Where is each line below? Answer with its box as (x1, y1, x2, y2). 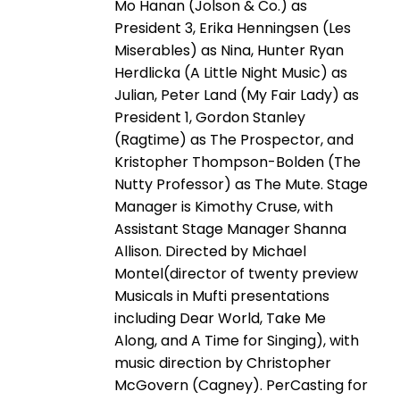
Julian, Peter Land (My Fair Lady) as (114, 84, 359, 105)
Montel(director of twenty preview (114, 262, 358, 284)
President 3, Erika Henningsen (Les (114, 17, 351, 38)
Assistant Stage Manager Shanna (114, 218, 346, 239)
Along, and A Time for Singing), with (114, 329, 359, 351)
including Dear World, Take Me (114, 307, 326, 329)
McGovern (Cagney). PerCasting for (114, 374, 368, 396)
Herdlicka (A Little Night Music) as (114, 62, 347, 83)
